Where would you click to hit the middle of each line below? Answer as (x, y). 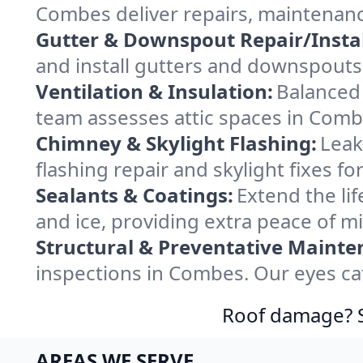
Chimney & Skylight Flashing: (176, 143)
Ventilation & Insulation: (154, 91)
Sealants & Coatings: (135, 195)
